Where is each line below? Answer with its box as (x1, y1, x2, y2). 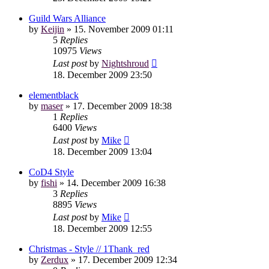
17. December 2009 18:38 (73, 100, 172, 111)
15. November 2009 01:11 (74, 23, 174, 34)
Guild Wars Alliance (29, 13, 106, 23)
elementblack (29, 89, 79, 100)
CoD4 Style (29, 166, 74, 177)
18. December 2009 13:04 (53, 146, 152, 157)
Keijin (41, 23, 64, 34)
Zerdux (41, 254, 68, 265)
